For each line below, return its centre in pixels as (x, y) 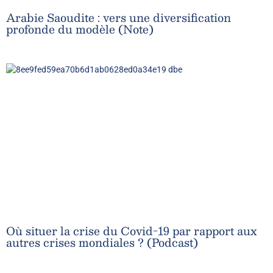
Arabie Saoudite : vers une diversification (119, 18)
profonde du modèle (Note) (80, 29)
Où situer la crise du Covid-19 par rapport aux (131, 231)
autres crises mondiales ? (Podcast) (102, 243)
